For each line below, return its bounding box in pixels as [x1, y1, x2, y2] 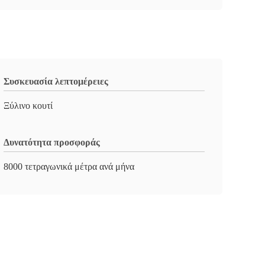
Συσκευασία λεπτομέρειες [4, 76, 108, 86]
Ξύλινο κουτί [4, 101, 53, 111]
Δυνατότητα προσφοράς [4, 137, 100, 147]
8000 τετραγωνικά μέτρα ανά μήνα [4, 161, 134, 172]
